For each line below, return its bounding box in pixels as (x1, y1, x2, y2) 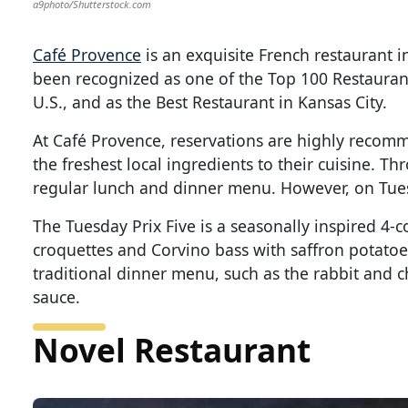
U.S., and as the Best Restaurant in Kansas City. (33, 90, 387, 113)
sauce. (33, 285, 80, 308)
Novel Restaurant (33, 327, 311, 372)
